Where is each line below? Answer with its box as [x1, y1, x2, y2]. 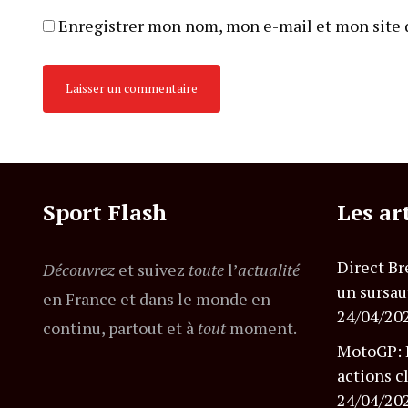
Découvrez [43, 259, 115, 281]
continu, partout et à [43, 317, 198, 340]
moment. [226, 317, 297, 340]
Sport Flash [43, 198, 167, 228]
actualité [238, 259, 300, 281]
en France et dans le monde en [43, 288, 270, 311]
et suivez [115, 259, 189, 281]
